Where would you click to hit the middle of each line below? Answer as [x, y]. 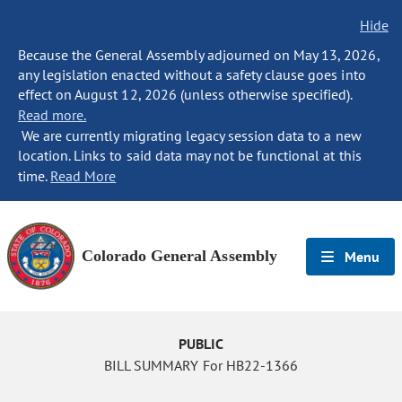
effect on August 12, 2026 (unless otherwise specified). [185, 94]
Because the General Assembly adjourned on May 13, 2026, [199, 55]
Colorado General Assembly [179, 256]
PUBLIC [201, 344]
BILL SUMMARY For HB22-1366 [201, 365]
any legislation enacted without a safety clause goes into [192, 74]
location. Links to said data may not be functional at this [190, 155]
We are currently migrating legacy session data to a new [190, 135]
